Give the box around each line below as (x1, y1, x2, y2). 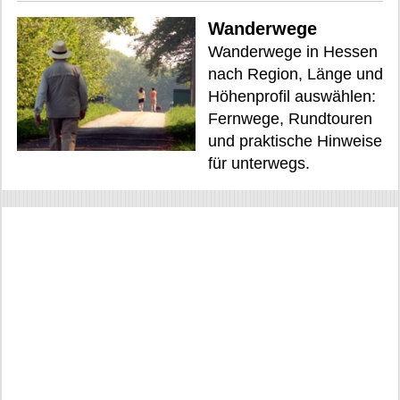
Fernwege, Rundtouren (208, 109, 372, 128)
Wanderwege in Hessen (208, 42, 378, 61)
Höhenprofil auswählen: (208, 87, 376, 105)
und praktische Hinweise (208, 131, 382, 150)
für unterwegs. (208, 154, 310, 172)
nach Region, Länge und (208, 64, 383, 83)
